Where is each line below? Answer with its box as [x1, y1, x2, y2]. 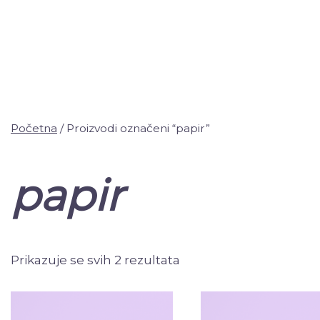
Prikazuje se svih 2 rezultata [11, 253, 180, 268]
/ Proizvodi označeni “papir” [57, 121, 210, 135]
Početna [11, 121, 57, 135]
